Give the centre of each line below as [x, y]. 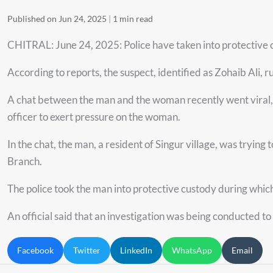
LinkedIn [136, 250]
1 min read [133, 19]
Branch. [25, 161]
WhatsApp [192, 250]
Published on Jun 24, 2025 [57, 19]
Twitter [87, 250]
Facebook [35, 250]
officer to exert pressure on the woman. [94, 117]
